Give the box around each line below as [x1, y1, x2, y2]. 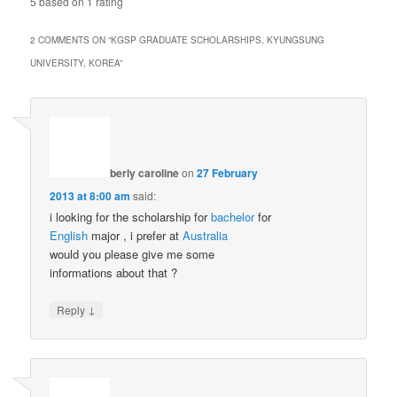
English [50, 227, 89, 245]
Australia [183, 227, 229, 245]
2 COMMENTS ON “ [30, 34, 112, 47]
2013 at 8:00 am [50, 188, 131, 205]
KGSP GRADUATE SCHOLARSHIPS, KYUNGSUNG [111, 34, 325, 47]
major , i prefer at [88, 227, 183, 245]
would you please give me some [50, 245, 215, 263]
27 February [197, 165, 259, 182]
